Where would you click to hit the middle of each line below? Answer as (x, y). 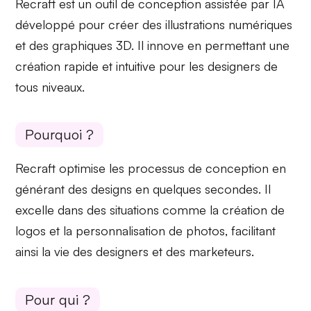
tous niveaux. (50, 86)
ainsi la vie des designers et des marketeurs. (135, 252)
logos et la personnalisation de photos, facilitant (146, 231)
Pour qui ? (58, 299)
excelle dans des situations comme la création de (150, 210)
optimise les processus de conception (164, 168)
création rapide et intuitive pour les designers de (147, 66)
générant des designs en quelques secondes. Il (143, 189)
